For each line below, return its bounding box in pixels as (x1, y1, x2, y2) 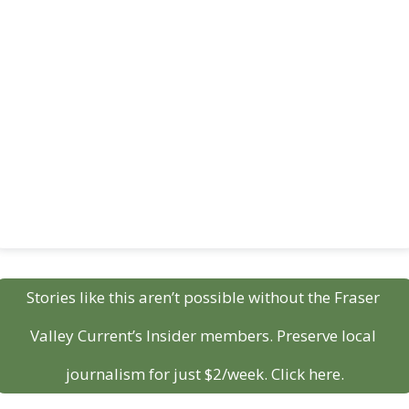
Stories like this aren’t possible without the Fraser (26, 286, 380, 308)
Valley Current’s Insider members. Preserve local (29, 324, 376, 346)
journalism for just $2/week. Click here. (65, 362, 344, 384)
